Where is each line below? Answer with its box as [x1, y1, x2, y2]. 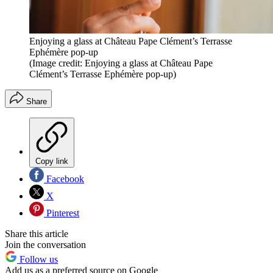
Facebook [44, 174, 84, 185]
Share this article [5, 229, 68, 239]
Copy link [35, 157, 68, 166]
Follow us [17, 254, 58, 265]
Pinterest [44, 208, 79, 219]
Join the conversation [5, 239, 86, 250]
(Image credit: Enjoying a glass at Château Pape [29, 58, 213, 69]
